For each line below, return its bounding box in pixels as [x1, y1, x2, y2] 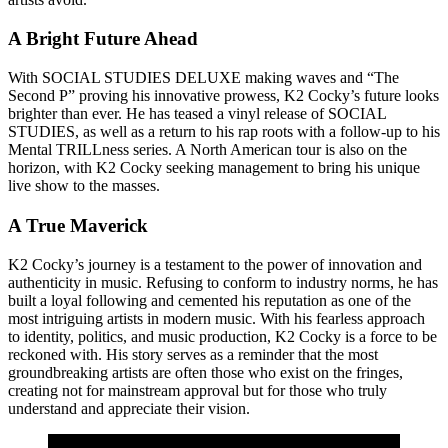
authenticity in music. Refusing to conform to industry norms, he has [8, 273, 438, 291]
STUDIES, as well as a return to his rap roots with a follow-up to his [8, 123, 440, 141]
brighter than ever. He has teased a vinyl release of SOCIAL [8, 105, 386, 123]
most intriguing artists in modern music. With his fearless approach [8, 309, 425, 327]
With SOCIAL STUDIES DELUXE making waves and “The [8, 69, 399, 87]
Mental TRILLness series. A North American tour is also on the [8, 141, 407, 159]
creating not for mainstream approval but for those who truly [8, 381, 387, 399]
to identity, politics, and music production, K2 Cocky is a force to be [8, 327, 437, 345]
